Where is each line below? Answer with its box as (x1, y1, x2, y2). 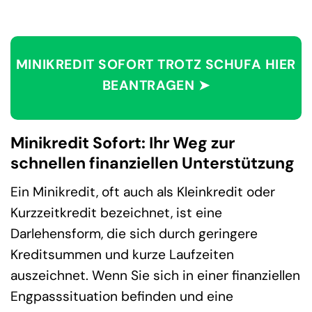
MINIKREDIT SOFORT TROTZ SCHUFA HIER (15, 56, 297, 74)
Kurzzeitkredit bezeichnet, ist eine (10, 204, 222, 221)
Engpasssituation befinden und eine (10, 288, 233, 305)
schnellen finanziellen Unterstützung (10, 153, 295, 174)
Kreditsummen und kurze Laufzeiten (10, 246, 234, 263)
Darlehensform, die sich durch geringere (10, 225, 258, 242)
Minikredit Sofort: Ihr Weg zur (10, 132, 235, 154)
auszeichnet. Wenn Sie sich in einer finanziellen (10, 267, 300, 284)
